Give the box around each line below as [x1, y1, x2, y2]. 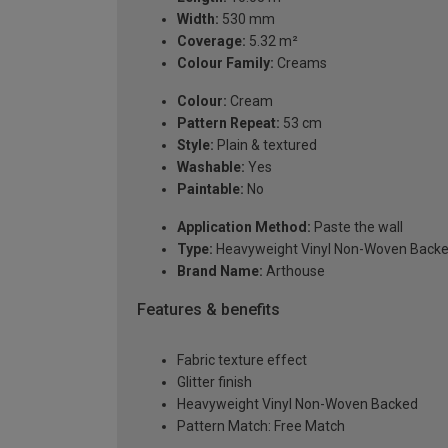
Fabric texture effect [177, 352, 307, 369]
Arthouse [263, 263, 325, 280]
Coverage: [177, 33, 246, 50]
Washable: [177, 159, 245, 176]
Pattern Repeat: [177, 115, 280, 132]
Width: [177, 11, 219, 28]
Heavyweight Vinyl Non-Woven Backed [177, 396, 418, 413]
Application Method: [177, 219, 311, 236]
